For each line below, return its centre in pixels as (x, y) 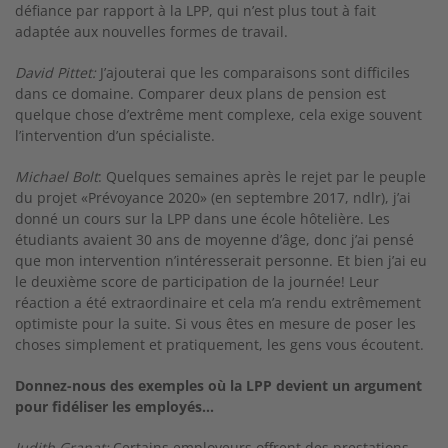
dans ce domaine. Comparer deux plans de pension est (200, 93)
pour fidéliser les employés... (114, 406)
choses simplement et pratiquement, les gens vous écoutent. (219, 344)
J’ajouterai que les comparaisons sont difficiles (253, 72)
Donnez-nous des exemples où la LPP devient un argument (218, 385)
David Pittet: (55, 72)
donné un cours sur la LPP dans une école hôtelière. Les (202, 218)
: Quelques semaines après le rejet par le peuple (262, 176)
